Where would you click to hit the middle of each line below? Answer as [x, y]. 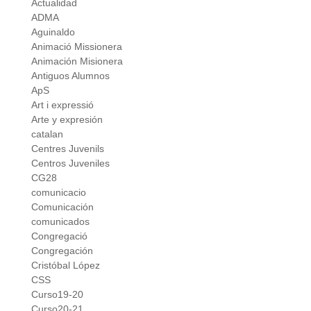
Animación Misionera [77, 61]
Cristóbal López [65, 265]
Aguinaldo [53, 32]
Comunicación [62, 207]
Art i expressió [62, 105]
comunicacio [58, 192]
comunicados [60, 221]
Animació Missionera [76, 47]
